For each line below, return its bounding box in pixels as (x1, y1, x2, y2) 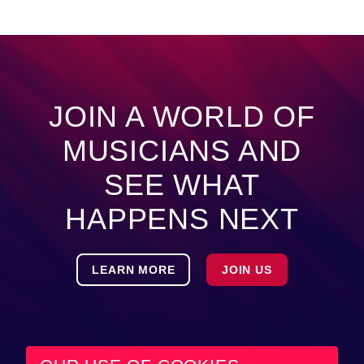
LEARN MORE (92, 262, 175, 276)
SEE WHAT (104, 168, 260, 201)
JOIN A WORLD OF (49, 100, 315, 133)
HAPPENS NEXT (65, 202, 299, 236)
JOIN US (222, 262, 272, 276)
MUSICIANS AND (62, 134, 302, 167)
